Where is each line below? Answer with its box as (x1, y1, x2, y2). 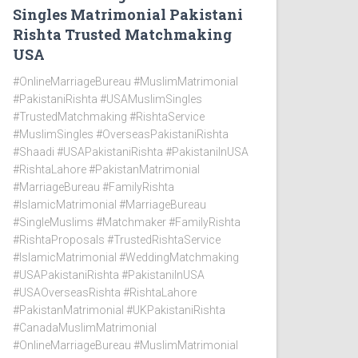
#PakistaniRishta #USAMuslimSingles (13, 93, 202, 105)
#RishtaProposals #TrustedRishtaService (13, 233, 221, 246)
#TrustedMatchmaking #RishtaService (13, 110, 205, 123)
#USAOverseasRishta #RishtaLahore (13, 286, 197, 299)
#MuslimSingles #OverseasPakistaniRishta (13, 128, 229, 141)
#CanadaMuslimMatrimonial (13, 321, 157, 334)
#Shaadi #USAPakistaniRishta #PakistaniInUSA (13, 145, 249, 158)
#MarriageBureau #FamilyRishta (13, 181, 174, 193)
